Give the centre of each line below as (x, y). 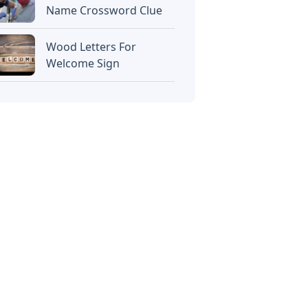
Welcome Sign (83, 63)
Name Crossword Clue (104, 10)
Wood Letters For (91, 47)
